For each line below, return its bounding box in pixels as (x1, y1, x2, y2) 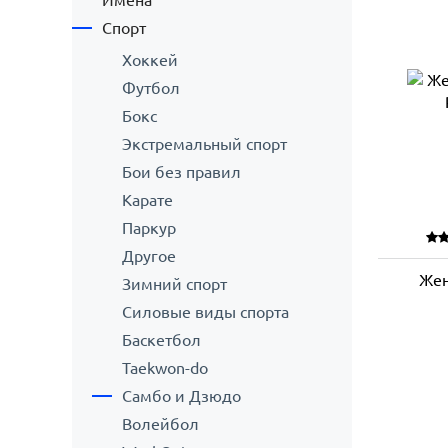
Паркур (122, 219, 176, 237)
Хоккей (122, 51, 178, 69)
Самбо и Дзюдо (122, 387, 241, 405)
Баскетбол (122, 331, 201, 349)
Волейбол (122, 415, 199, 433)
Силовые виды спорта (122, 303, 289, 321)
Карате (122, 191, 173, 209)
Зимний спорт (122, 275, 227, 293)
